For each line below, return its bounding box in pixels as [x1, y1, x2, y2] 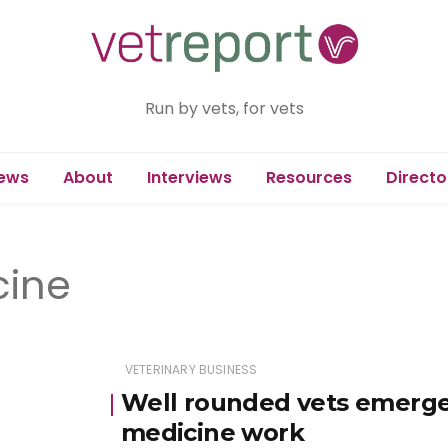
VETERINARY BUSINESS [124, 360, 258, 378]
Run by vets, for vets [144, 96, 304, 120]
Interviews [146, 165, 232, 189]
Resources [265, 165, 352, 189]
